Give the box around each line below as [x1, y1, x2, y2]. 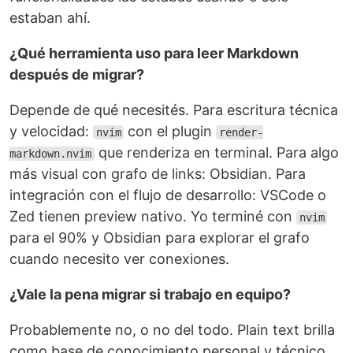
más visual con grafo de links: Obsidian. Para [9, 165, 306, 182]
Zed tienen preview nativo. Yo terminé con [9, 208, 296, 225]
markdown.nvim [9, 147, 91, 160]
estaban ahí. [9, 9, 91, 26]
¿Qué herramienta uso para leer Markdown [9, 45, 299, 61]
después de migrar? [9, 66, 144, 83]
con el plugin [124, 123, 217, 139]
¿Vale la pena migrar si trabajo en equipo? [9, 286, 291, 303]
